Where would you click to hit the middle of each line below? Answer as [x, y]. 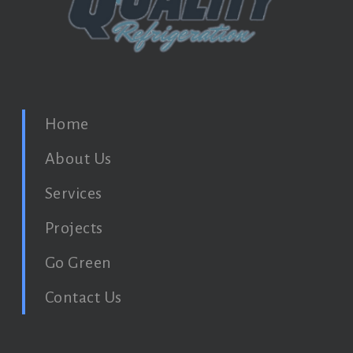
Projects [74, 228]
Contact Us [83, 297]
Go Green [78, 262]
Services [73, 193]
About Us [78, 158]
